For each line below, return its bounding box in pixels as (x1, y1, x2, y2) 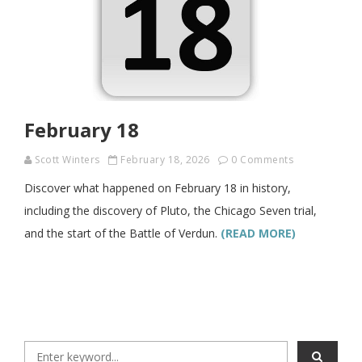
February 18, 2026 (120, 153, 210, 166)
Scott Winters (35, 153, 100, 166)
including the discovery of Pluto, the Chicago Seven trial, (24, 203, 317, 218)
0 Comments (231, 153, 293, 166)
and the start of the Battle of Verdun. (24, 225, 221, 241)
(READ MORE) (221, 225, 296, 241)
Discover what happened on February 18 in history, (24, 180, 291, 196)
